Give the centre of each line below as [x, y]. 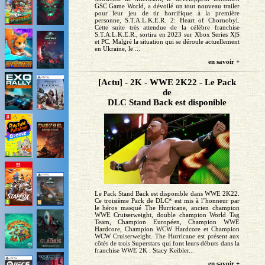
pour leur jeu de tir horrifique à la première [167, 13]
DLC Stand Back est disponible [167, 103]
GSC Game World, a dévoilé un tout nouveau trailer [167, 6]
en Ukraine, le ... [117, 49]
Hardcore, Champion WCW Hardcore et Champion [167, 229]
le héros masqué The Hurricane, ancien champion [167, 208]
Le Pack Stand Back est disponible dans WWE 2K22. [167, 194]
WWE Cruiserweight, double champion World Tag [167, 215]
